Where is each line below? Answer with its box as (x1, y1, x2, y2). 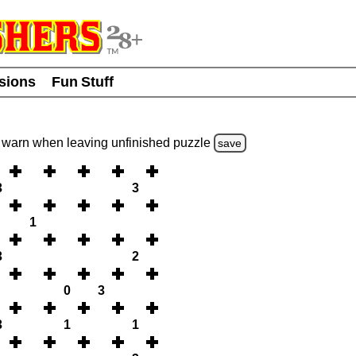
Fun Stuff (52, 74, 114, 90)
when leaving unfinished (29, 135, 173, 149)
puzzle (172, 135, 214, 149)
